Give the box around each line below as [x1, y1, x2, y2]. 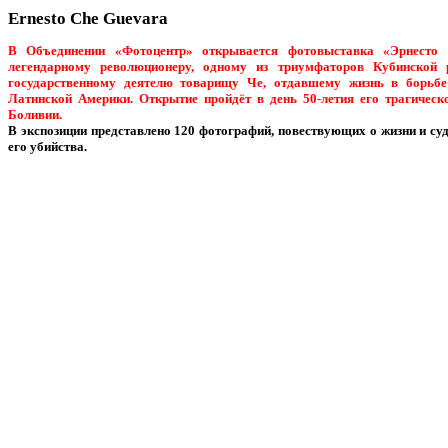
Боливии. [8, 107, 62, 123]
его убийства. [8, 139, 87, 155]
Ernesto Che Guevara [8, 9, 168, 29]
